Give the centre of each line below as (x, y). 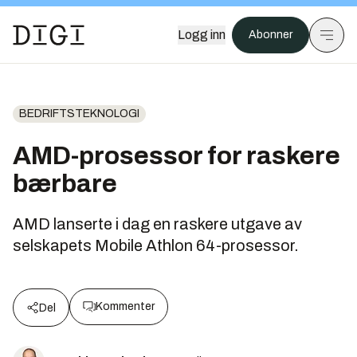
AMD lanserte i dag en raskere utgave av (157, 224)
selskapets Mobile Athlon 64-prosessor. (156, 245)
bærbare (65, 184)
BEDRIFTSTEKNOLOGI (79, 114)
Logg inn (202, 35)
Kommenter (125, 306)
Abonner (271, 35)
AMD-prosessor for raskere (177, 156)
